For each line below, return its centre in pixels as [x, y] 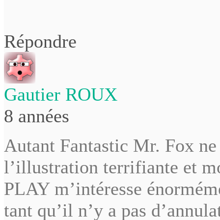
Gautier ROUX [61, 94]
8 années [37, 116]
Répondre [40, 41]
